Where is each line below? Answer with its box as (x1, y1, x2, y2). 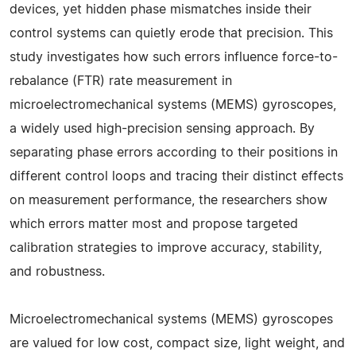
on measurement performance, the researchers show (10, 193, 327, 207)
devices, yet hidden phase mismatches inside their (10, 2, 311, 16)
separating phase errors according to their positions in (10, 145, 338, 159)
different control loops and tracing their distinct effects (10, 169, 343, 183)
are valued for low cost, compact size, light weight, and (10, 336, 345, 350)
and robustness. (10, 265, 105, 278)
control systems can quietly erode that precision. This (10, 26, 333, 40)
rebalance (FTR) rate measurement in (10, 74, 232, 87)
